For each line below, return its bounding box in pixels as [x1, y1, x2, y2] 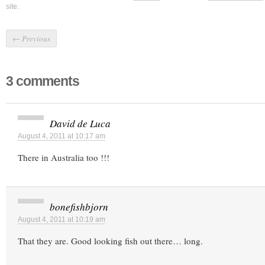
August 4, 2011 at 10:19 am [18, 215, 105, 224]
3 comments [6, 73, 79, 89]
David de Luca [50, 117, 111, 131]
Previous [20, 33, 50, 44]
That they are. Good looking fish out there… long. [18, 235, 203, 247]
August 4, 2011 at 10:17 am [18, 132, 105, 141]
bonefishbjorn [50, 200, 108, 214]
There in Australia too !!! [18, 151, 109, 164]
